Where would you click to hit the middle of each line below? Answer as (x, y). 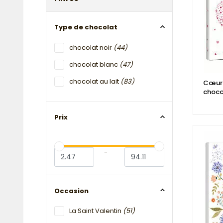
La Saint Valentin (96, 211)
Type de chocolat (86, 27)
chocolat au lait (95, 81)
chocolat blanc (94, 64)
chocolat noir (91, 47)
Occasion (71, 191)
